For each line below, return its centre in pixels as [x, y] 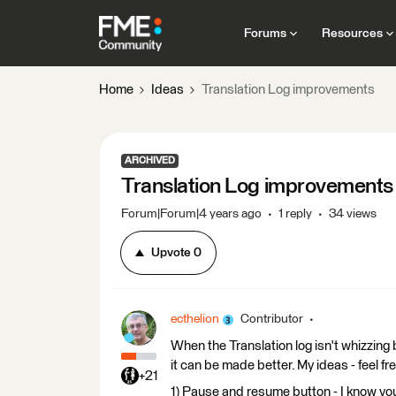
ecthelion [195, 319]
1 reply [295, 214]
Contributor [272, 319]
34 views [353, 214]
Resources [352, 33]
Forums [265, 33]
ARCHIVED [150, 160]
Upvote [171, 253]
